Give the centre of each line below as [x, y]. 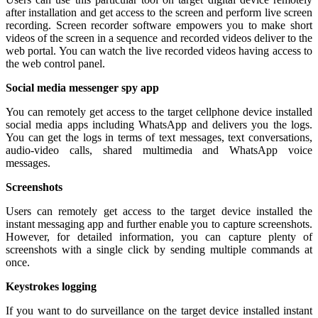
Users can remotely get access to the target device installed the [159, 211]
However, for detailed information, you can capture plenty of [159, 236]
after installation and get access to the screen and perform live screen [159, 12]
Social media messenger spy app [82, 87]
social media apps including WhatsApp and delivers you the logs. [159, 124]
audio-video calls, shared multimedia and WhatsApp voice [159, 150]
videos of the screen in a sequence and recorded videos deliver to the [159, 38]
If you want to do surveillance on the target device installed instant [159, 310]
